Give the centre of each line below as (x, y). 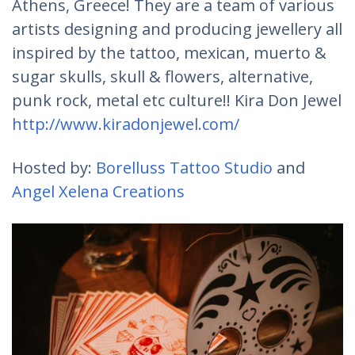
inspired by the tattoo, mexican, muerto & (169, 52)
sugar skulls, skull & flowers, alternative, (162, 76)
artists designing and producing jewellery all (177, 29)
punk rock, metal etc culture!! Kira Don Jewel (177, 100)
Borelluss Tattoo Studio (184, 167)
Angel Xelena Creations (98, 191)
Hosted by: (54, 167)
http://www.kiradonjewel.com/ (126, 124)
